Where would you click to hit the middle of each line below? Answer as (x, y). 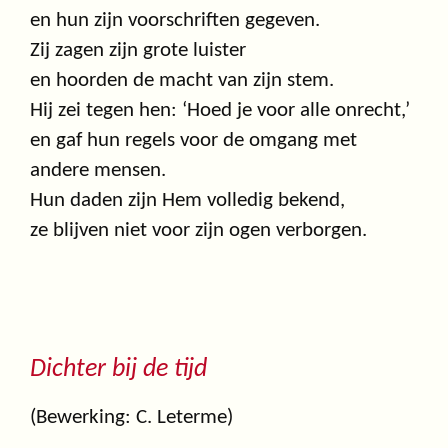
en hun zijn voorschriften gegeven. (175, 21)
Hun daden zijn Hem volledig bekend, (187, 201)
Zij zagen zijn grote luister (138, 51)
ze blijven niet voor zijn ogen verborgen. (198, 231)
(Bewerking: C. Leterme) (131, 418)
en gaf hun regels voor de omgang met (193, 141)
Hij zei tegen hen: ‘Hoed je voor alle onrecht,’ (220, 111)
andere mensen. (98, 171)
